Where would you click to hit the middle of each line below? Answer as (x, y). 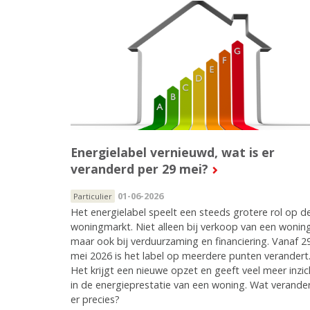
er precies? (95, 300)
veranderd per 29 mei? (139, 169)
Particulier (93, 197)
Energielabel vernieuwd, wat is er (173, 153)
